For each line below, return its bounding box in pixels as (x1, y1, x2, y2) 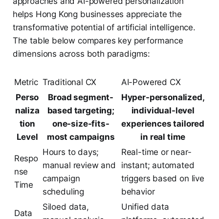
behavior (121, 187, 155, 197)
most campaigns (46, 132, 115, 142)
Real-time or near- (121, 147, 192, 157)
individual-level (131, 106, 195, 116)
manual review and (42, 160, 116, 171)
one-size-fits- (52, 119, 109, 129)
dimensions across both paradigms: (12, 49, 151, 59)
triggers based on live (121, 174, 204, 184)
